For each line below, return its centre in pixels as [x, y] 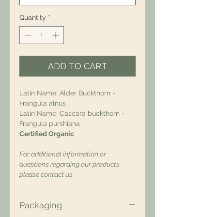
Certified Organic [47, 134]
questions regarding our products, [70, 164]
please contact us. [47, 174]
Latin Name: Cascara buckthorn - [72, 113]
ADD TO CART [77, 66]
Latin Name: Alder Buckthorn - [67, 93]
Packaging [41, 205]
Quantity [33, 17]
